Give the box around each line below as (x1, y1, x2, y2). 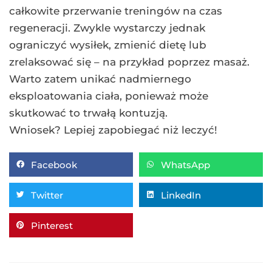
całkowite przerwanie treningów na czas (9, 5, 222, 18)
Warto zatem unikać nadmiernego (9, 73, 191, 86)
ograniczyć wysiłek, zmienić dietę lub (9, 39, 206, 52)
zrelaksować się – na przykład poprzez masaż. (9, 56, 250, 69)
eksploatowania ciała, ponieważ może (9, 90, 208, 103)
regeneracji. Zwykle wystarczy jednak (9, 22, 205, 35)
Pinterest (31, 219, 73, 231)
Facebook (31, 158, 77, 171)
